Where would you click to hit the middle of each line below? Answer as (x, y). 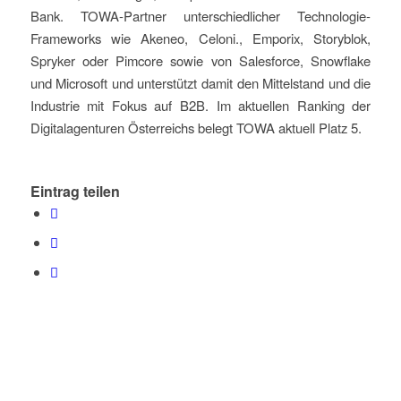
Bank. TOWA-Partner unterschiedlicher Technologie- (200, 16)
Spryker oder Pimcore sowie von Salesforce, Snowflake (200, 61)
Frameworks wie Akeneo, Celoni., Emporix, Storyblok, (200, 38)
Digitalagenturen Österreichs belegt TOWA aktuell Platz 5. (196, 128)
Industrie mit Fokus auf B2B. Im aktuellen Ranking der (200, 106)
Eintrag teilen (75, 192)
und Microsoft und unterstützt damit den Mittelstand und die (200, 83)
